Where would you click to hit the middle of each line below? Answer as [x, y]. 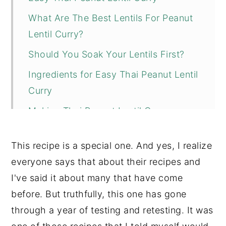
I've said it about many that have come [97, 178]
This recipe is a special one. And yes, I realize [112, 145]
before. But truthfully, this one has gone [99, 194]
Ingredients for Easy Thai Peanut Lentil [113, 74]
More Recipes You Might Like [93, 151]
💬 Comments [58, 191]
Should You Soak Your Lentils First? [106, 54]
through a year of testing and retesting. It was [112, 210]
